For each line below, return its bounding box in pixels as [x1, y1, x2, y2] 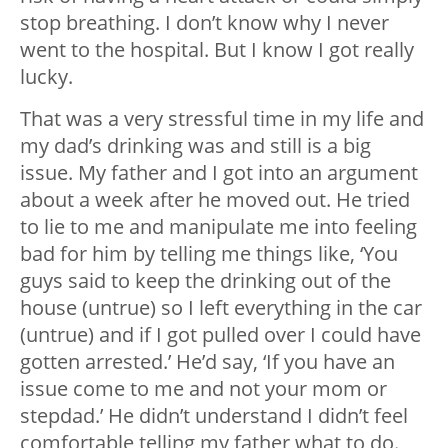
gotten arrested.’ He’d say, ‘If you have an [20, 348, 395, 376]
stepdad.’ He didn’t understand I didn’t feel [20, 402, 408, 430]
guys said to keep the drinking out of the [20, 267, 391, 295]
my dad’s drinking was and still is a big [20, 132, 371, 160]
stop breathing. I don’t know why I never [20, 9, 389, 37]
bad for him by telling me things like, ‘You [20, 240, 398, 268]
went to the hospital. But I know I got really [20, 36, 414, 64]
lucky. [20, 63, 73, 91]
